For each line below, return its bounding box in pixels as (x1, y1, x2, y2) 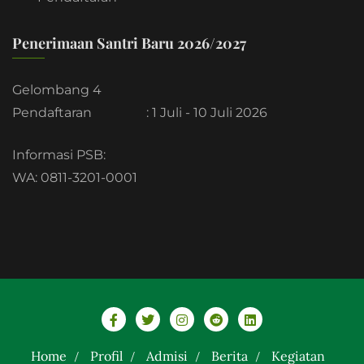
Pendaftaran (12, 105, 92, 121)
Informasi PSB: (12, 147, 106, 163)
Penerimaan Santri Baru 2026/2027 (12, 33, 246, 54)
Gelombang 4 (12, 82, 105, 98)
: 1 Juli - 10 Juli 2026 (146, 105, 267, 121)
